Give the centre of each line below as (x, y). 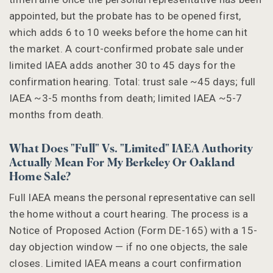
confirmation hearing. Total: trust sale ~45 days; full (133, 81)
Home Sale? (40, 177)
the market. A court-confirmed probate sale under (126, 48)
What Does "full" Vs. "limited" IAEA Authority (131, 149)
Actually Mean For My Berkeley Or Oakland (122, 163)
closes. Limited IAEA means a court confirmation (125, 263)
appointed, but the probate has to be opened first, (125, 16)
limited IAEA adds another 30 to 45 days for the (122, 65)
